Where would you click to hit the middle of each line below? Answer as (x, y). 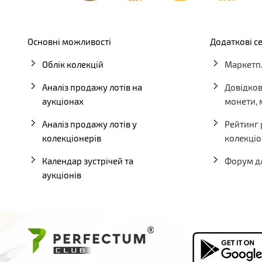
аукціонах (63, 101)
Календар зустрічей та (88, 161)
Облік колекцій (73, 64)
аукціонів (62, 175)
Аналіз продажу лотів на (92, 87)
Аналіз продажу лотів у (89, 124)
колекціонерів (72, 138)
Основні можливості (69, 41)
